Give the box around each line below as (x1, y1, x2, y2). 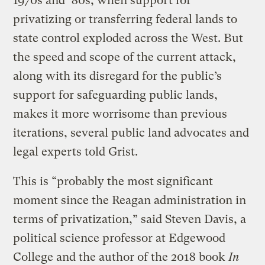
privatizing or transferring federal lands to (13, 12, 238, 27)
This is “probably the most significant (13, 174, 214, 189)
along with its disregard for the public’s (13, 69, 222, 83)
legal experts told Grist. (13, 145, 141, 159)
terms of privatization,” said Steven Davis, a (13, 212, 247, 227)
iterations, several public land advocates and (13, 126, 250, 140)
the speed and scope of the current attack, (13, 50, 237, 64)
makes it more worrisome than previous (13, 107, 228, 121)
